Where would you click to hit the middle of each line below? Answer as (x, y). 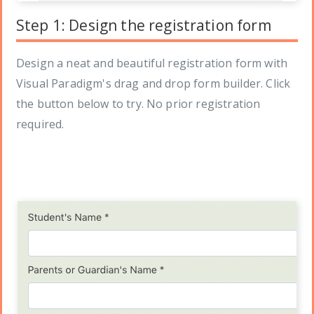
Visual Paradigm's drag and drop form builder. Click (153, 84)
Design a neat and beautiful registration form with (152, 63)
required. (40, 124)
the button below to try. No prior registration (138, 104)
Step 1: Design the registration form (144, 26)
